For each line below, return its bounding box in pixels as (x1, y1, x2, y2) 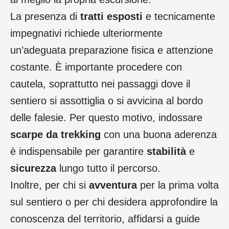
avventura (89, 179, 137, 191)
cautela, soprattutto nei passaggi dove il (10, 78, 190, 90)
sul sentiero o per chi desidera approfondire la (10, 196, 218, 208)
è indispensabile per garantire (10, 146, 147, 157)
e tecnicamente (143, 11, 215, 22)
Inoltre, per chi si (10, 179, 89, 191)
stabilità (147, 146, 186, 157)
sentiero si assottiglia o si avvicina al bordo (10, 95, 203, 107)
